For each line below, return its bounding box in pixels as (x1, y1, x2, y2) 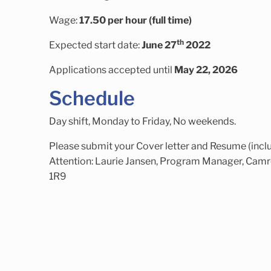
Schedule (48, 86, 135, 110)
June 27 (141, 39, 177, 51)
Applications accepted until (48, 64, 174, 76)
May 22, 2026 (174, 64, 238, 76)
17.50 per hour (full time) (79, 14, 192, 26)
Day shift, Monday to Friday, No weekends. (48, 116, 236, 128)
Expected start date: (48, 39, 142, 51)
